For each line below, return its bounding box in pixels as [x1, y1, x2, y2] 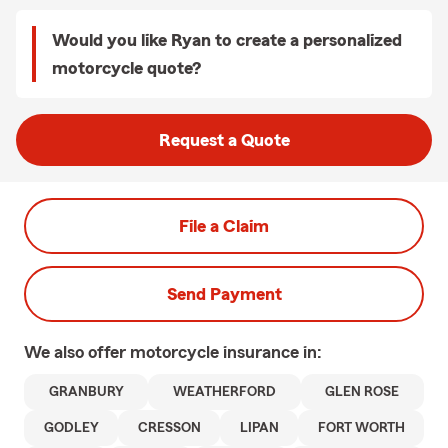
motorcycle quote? [52, 59, 201, 77]
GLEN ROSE [325, 385, 400, 399]
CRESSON [137, 421, 201, 435]
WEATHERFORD [172, 385, 276, 399]
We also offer [24, 343, 130, 361]
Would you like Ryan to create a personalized [52, 31, 402, 49]
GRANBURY [48, 385, 124, 399]
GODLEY [43, 421, 99, 435]
